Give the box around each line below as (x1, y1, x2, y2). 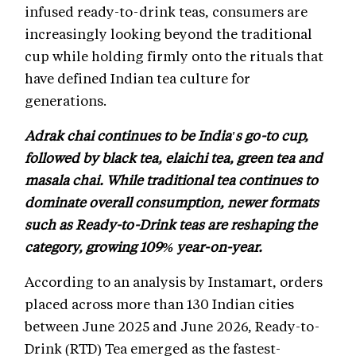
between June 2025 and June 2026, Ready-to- (25, 316, 319, 335)
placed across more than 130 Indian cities (25, 294, 294, 312)
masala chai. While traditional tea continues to (25, 170, 318, 188)
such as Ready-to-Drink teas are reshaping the (25, 215, 317, 233)
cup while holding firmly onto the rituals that (25, 46, 323, 64)
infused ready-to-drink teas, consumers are (25, 2, 308, 20)
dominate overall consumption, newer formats (25, 192, 319, 211)
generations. (25, 91, 110, 109)
